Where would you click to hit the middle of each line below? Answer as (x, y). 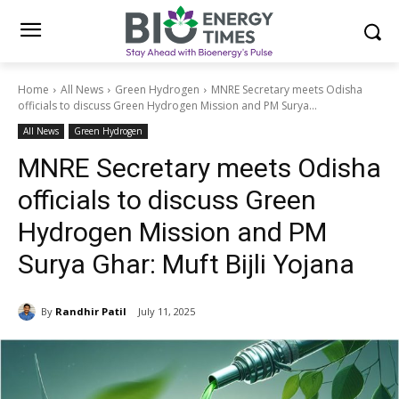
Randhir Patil (91, 311)
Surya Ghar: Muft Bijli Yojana (186, 265)
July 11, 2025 (167, 312)
